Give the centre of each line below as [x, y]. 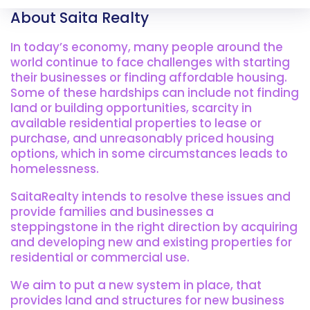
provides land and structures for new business [147, 300]
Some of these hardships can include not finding [155, 92]
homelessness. [55, 168]
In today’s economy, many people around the [147, 47]
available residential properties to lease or [136, 123]
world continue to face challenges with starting [150, 62]
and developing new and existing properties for [151, 242]
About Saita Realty [80, 17]
